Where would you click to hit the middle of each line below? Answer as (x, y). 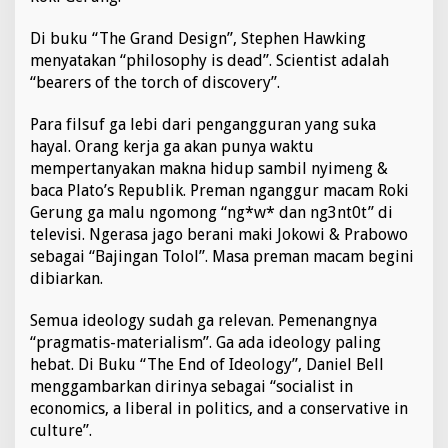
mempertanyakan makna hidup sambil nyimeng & (209, 168)
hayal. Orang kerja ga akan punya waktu (172, 146)
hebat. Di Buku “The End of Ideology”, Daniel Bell (207, 364)
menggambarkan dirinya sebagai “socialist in (191, 386)
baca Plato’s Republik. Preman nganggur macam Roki (219, 190)
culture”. (61, 430)
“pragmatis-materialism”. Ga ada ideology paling (205, 342)
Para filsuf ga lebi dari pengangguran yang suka (203, 124)
